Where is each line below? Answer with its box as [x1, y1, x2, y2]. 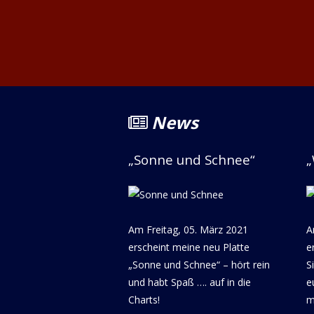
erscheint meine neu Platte [128, 240, 250, 254]
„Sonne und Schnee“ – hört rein [128, 257, 270, 271]
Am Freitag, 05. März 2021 [128, 222, 248, 236]
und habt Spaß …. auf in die [128, 275, 251, 289]
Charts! [128, 292, 160, 306]
